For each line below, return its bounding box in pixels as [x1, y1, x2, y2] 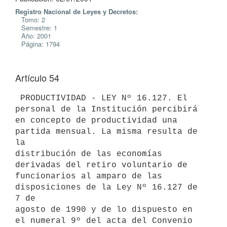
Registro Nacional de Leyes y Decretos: [15, 7, 138, 16]
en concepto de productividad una [15, 116, 177, 125]
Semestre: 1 [15, 23, 57, 32]
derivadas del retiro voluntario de [15, 160, 193, 170]
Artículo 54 [15, 71, 59, 84]
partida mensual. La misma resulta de [15, 127, 198, 136]
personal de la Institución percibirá [15, 104, 203, 114]
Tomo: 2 [15, 15, 45, 24]
